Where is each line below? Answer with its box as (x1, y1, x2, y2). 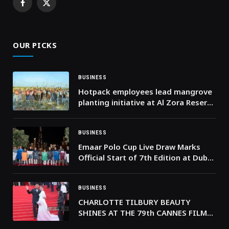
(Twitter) (45, 13, 74, 22)
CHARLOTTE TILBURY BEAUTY (78, 197, 191, 208)
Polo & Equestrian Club (78, 163, 164, 174)
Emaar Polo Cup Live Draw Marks (78, 142, 200, 152)
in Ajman (78, 108, 110, 119)
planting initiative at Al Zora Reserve (78, 97, 216, 108)
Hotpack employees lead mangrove (78, 86, 212, 97)
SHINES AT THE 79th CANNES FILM (78, 208, 207, 218)
